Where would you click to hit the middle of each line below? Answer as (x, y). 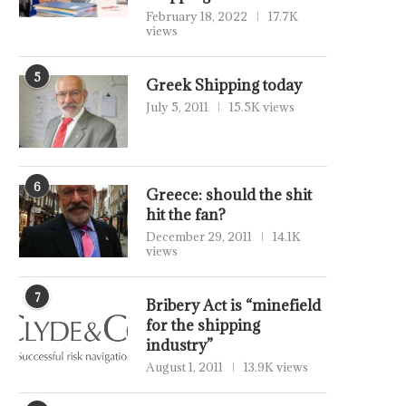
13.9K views (276, 367)
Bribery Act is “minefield (233, 305)
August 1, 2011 (184, 367)
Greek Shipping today (224, 85)
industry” (179, 345)
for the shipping (203, 325)
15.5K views (262, 107)
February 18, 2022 (197, 16)
